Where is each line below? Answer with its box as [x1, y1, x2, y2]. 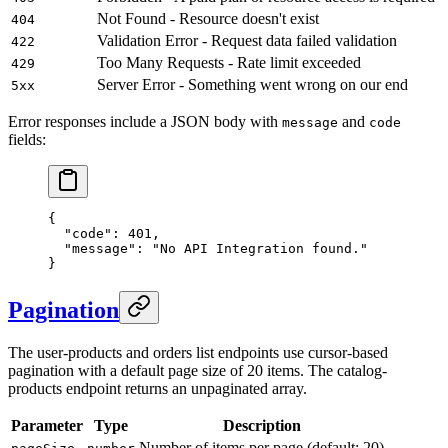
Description [222, 417, 301, 435]
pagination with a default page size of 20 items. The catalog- [8, 362, 387, 380]
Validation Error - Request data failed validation [97, 32, 397, 50]
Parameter [11, 417, 83, 435]
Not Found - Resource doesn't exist [97, 10, 319, 28]
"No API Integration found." [152, 241, 368, 257]
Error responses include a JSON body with [8, 113, 282, 131]
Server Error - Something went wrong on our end [97, 76, 408, 94]
